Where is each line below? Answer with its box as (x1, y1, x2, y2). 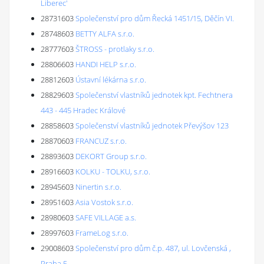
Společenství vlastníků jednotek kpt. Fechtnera (75, 90, 233, 100)
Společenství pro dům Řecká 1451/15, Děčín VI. (75, 13, 234, 24)
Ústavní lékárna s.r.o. (75, 74, 146, 85)
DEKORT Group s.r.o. (75, 151, 147, 161)
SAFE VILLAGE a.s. (75, 212, 136, 223)
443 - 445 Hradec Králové (41, 105, 126, 115)
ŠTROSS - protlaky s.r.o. (75, 44, 154, 54)
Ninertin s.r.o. (75, 181, 121, 192)
